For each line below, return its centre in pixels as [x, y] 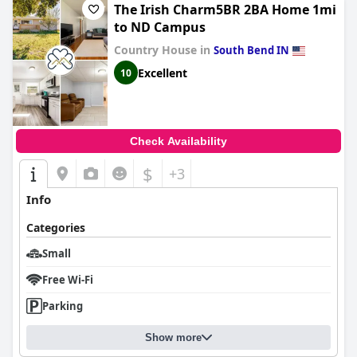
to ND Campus [160, 27]
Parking [63, 306]
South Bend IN [251, 50]
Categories [56, 228]
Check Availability [178, 141]
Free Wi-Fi [68, 280]
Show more [173, 337]
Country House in [164, 50]
